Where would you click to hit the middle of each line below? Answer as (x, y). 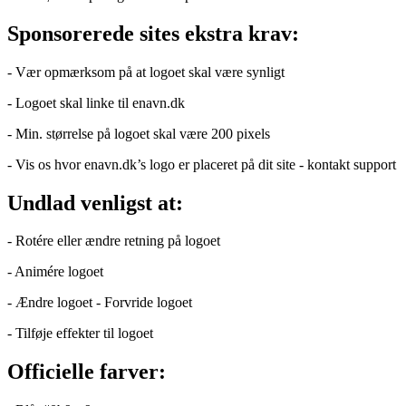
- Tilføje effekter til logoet (80, 333)
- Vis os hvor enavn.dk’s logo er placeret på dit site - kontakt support (202, 164)
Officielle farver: (87, 372)
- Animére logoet (55, 272)
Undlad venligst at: (95, 203)
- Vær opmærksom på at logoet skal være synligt (146, 72)
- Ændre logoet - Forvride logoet (100, 303)
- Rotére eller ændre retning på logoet (114, 241)
